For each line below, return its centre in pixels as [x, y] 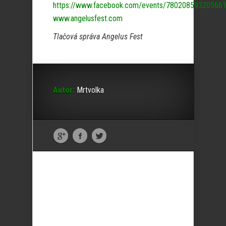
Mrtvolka [89, 90]
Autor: [64, 90]
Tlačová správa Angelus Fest [98, 37]
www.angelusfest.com [88, 19]
